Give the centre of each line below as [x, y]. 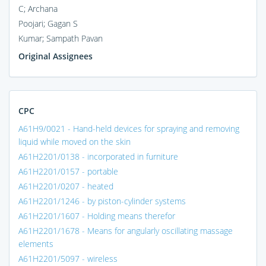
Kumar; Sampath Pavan [61, 38]
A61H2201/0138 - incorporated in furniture [98, 156]
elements [36, 243]
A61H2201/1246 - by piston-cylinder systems [102, 201]
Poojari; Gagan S [48, 23]
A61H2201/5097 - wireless [68, 258]
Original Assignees [56, 56]
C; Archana [38, 8]
